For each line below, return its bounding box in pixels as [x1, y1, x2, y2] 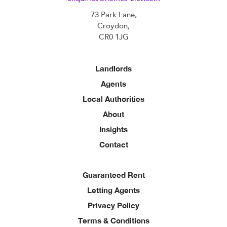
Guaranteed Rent [82, 170, 145, 180]
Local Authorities [83, 94, 144, 104]
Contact [99, 140, 128, 149]
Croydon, [97, 21, 130, 31]
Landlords [95, 64, 132, 73]
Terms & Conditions [78, 216, 149, 225]
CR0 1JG [98, 32, 129, 43]
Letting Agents [87, 185, 140, 195]
